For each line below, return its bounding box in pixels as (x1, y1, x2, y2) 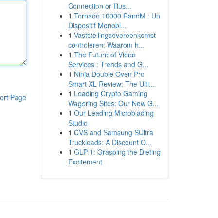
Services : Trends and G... (68, 59, 148, 69)
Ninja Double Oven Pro (73, 69, 145, 79)
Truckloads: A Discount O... (68, 137, 152, 147)
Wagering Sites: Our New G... (68, 98, 159, 108)
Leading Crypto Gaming (73, 89, 147, 98)
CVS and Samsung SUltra (73, 127, 153, 137)
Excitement (68, 157, 102, 166)
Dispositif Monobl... (68, 20, 127, 30)
